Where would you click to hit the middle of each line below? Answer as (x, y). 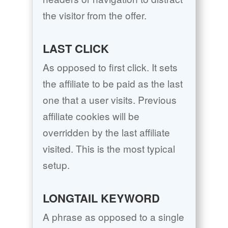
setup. (56, 165)
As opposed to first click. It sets (110, 67)
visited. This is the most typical (109, 149)
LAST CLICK (76, 49)
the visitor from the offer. (94, 15)
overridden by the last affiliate (106, 132)
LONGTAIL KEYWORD (101, 198)
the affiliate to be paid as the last (112, 83)
